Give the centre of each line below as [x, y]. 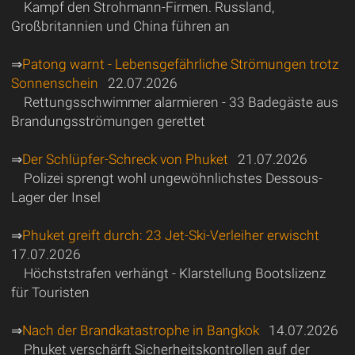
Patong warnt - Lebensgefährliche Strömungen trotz [180, 65]
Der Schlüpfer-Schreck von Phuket [125, 160]
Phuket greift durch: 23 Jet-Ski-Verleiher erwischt [170, 236]
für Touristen [50, 293]
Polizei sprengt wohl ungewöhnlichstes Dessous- [173, 179]
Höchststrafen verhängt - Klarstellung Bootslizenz [174, 274]
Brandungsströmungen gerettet [108, 122]
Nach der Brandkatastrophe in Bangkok [140, 331]
